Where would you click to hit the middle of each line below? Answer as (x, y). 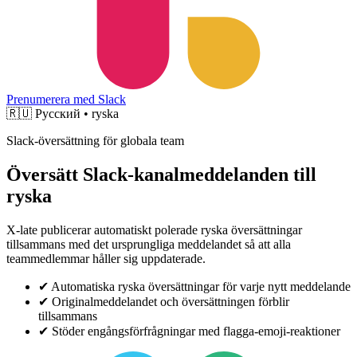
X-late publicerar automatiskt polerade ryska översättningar (154, 229)
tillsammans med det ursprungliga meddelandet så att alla (149, 244)
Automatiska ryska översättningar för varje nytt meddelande (201, 286)
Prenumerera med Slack (66, 99)
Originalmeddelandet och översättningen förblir (171, 301)
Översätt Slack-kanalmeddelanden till (161, 174)
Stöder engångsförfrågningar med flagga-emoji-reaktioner (196, 331)
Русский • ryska (77, 114)
